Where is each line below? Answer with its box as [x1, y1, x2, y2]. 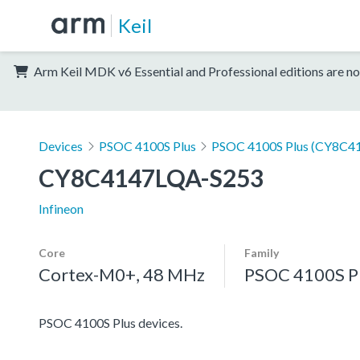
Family [244, 245, 279, 260]
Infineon [39, 200, 84, 216]
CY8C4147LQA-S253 [39, 162, 264, 192]
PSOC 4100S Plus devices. [39, 314, 182, 330]
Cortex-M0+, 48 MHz [39, 263, 205, 285]
